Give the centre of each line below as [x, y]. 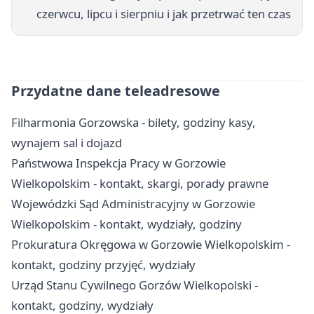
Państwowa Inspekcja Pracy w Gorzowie [118, 163]
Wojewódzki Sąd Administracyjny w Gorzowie [133, 204]
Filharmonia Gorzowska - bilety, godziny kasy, [134, 123]
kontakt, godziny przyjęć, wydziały [103, 265]
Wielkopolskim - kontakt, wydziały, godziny [127, 224]
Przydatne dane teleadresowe [116, 91]
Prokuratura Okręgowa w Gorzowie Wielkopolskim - [151, 245]
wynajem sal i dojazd [67, 143]
